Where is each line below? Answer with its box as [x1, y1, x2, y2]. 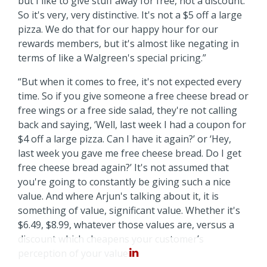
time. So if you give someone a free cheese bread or [18, 89, 249, 103]
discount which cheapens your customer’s [18, 232, 204, 246]
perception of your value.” [18, 246, 133, 260]
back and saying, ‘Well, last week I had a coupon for [18, 117, 246, 131]
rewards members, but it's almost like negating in [18, 36, 239, 50]
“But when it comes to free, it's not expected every [18, 74, 241, 88]
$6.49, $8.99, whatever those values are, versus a [18, 218, 234, 231]
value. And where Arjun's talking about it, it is [18, 189, 219, 203]
